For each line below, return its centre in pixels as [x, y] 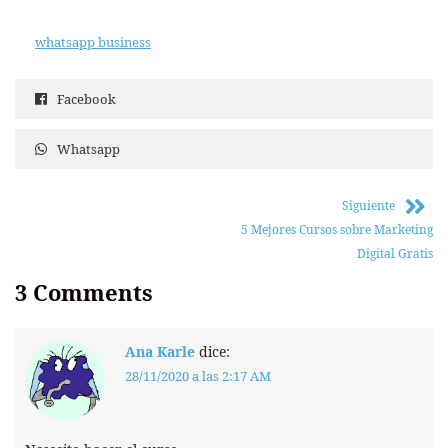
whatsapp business [93, 42]
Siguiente [368, 206]
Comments [93, 292]
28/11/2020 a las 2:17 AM [198, 376]
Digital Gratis [395, 254]
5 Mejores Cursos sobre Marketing [337, 230]
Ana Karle [160, 352]
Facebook [86, 99]
